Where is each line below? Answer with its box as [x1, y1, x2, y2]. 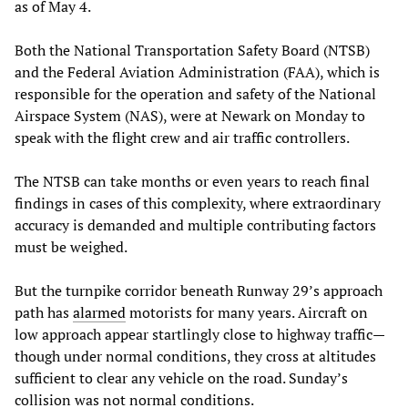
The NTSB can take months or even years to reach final [15, 171, 370, 192]
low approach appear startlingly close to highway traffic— [15, 324, 385, 345]
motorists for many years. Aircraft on [126, 302, 368, 323]
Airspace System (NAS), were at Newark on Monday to [15, 106, 365, 127]
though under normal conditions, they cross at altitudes [15, 346, 376, 367]
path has [15, 302, 73, 323]
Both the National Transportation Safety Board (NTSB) [15, 40, 370, 61]
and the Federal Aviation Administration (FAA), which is [15, 62, 380, 83]
